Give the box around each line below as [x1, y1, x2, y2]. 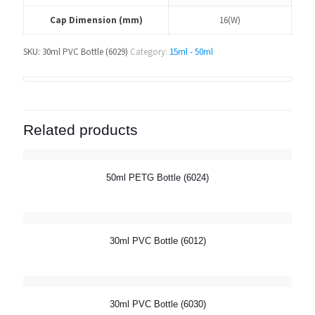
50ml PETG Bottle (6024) [106, 172, 209, 183]
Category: [130, 46, 169, 58]
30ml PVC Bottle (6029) [42, 46, 128, 58]
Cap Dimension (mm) [49, 14, 143, 26]
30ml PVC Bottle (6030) [109, 299, 206, 309]
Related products [23, 122, 138, 138]
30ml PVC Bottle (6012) [109, 236, 206, 246]
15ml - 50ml [169, 46, 213, 58]
